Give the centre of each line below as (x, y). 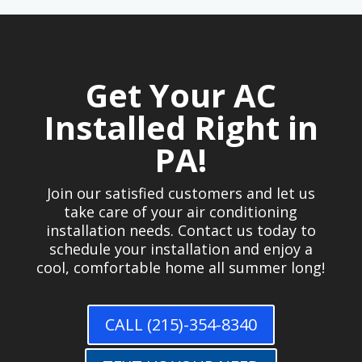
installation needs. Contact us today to (181, 231)
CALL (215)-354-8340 (181, 325)
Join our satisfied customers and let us (181, 194)
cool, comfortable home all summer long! (181, 268)
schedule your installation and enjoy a (181, 249)
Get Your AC (181, 95)
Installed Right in (181, 128)
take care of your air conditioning (181, 212)
